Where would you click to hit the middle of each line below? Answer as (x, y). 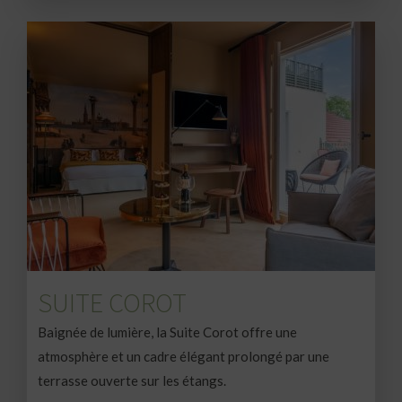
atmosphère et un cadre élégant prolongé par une (184, 356)
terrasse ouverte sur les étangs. (132, 380)
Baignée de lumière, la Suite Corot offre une (167, 332)
